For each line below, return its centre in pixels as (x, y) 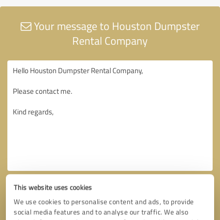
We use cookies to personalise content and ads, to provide (104, 202)
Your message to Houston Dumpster (115, 26)
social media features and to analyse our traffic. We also (101, 212)
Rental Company (110, 40)
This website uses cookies (53, 187)
